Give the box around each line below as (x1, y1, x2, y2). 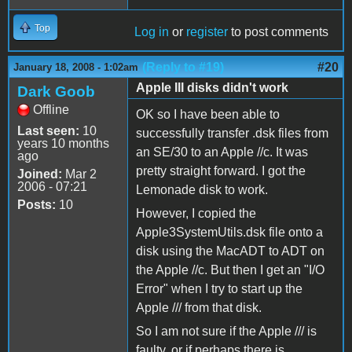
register (186, 24, 228, 38)
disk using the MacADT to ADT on (136, 244, 324, 258)
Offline (33, 102, 69, 116)
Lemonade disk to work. (136, 182, 268, 196)
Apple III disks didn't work (136, 80, 288, 94)
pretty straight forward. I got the (136, 163, 306, 178)
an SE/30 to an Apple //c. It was (136, 145, 308, 159)
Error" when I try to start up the (136, 281, 302, 295)
